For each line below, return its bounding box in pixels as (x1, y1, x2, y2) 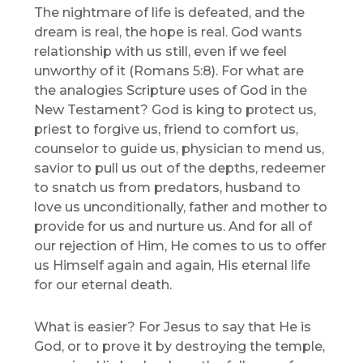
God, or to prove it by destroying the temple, (34, 339, 326, 355)
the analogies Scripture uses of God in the (34, 83, 308, 99)
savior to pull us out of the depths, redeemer (34, 160, 327, 177)
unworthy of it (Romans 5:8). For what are (34, 63, 305, 79)
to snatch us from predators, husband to (34, 180, 301, 196)
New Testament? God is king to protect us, (34, 102, 317, 118)
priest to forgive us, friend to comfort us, (34, 122, 299, 138)
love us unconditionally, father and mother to (34, 199, 328, 216)
